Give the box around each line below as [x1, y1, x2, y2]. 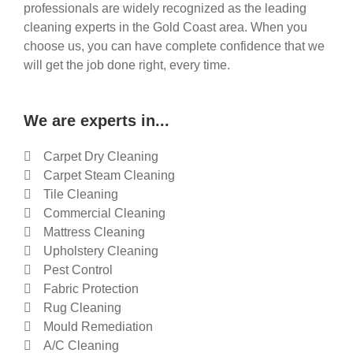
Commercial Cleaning [43, 206, 165, 220]
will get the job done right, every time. [24, 58, 230, 72]
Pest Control [43, 262, 113, 277]
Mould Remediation [43, 319, 153, 333]
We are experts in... [24, 111, 169, 129]
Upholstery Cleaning [43, 243, 158, 258]
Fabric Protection [43, 281, 139, 295]
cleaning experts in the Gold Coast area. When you [24, 20, 307, 34]
